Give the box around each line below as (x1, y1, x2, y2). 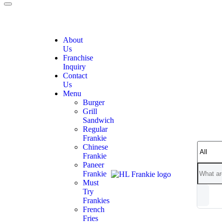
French (83, 205, 105, 214)
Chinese (83, 143, 108, 151)
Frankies (83, 196, 110, 205)
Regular (83, 125, 108, 133)
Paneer (83, 161, 104, 169)
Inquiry (63, 62, 86, 71)
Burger (83, 98, 105, 107)
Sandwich (83, 116, 114, 124)
